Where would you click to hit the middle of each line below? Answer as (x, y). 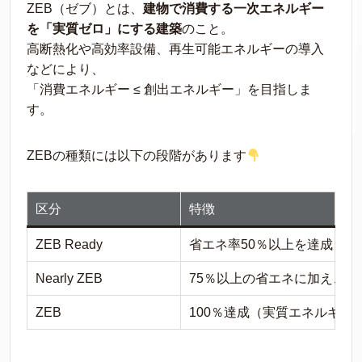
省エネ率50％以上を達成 (261, 245)
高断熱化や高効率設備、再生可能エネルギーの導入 (175, 49)
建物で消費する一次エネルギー (234, 9)
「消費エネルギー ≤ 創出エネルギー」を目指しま (169, 90)
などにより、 (65, 69)
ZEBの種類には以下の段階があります (137, 156)
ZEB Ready (69, 245)
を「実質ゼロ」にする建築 (104, 29)
